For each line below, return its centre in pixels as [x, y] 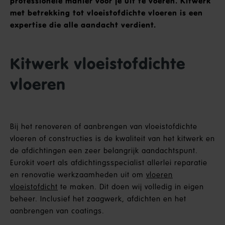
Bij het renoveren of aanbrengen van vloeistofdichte [104, 127]
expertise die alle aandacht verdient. [83, 25]
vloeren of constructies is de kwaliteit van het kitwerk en [113, 139]
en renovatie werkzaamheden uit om [78, 175]
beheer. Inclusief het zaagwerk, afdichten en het [98, 199]
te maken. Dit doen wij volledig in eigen [131, 187]
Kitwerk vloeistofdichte [98, 64]
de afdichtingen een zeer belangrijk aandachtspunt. [104, 151]
